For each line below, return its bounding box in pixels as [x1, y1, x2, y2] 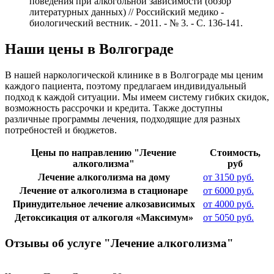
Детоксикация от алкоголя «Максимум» [14, 212, 193, 223]
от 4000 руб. [203, 199, 254, 210]
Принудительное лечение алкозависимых [12, 199, 195, 210]
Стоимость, [210, 147, 261, 158]
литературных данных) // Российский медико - [29, 7, 224, 18]
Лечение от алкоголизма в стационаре [20, 185, 188, 196]
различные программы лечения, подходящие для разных [5, 114, 240, 125]
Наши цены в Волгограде [5, 41, 174, 57]
